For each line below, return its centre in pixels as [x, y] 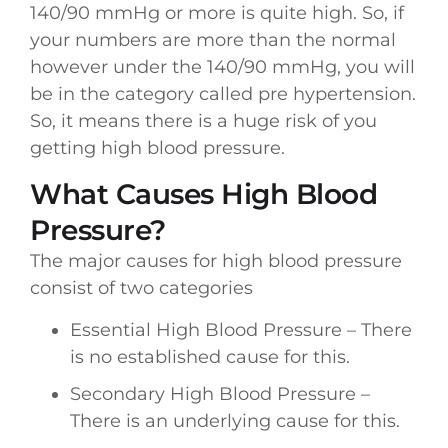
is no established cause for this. [210, 356]
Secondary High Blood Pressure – [220, 393]
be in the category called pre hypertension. [223, 93]
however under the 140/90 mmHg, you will [222, 66]
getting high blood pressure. [157, 147]
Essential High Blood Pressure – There [241, 329]
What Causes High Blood [203, 194]
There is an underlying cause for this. [235, 420]
